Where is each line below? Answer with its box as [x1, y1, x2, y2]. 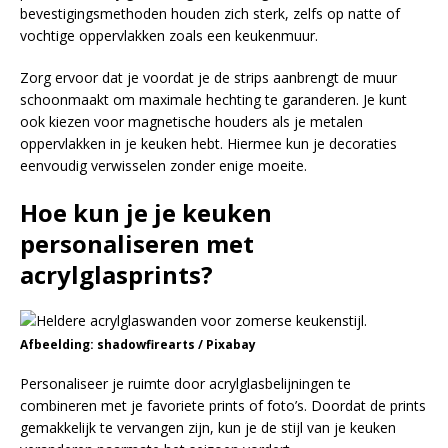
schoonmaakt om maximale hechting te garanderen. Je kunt [20, 90, 407, 109]
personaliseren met [20, 227, 254, 260]
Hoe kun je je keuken [20, 196, 272, 229]
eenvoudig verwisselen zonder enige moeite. [20, 156, 307, 175]
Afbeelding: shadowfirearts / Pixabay [20, 336, 256, 353]
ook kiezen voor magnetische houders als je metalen [20, 112, 363, 131]
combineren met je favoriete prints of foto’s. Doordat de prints [20, 396, 426, 415]
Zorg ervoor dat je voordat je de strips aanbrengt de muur [20, 68, 397, 87]
